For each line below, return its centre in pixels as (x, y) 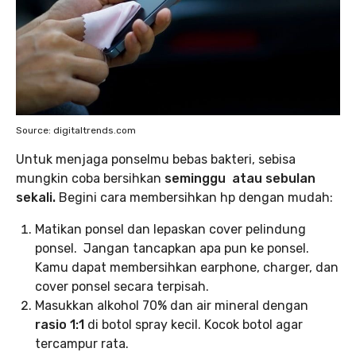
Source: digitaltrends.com (76, 130)
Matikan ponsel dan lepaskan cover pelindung (170, 229)
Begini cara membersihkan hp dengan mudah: (194, 197)
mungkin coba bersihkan (90, 178)
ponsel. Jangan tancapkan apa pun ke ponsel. (172, 248)
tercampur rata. (82, 344)
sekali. (36, 197)
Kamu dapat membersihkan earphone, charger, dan (187, 267)
